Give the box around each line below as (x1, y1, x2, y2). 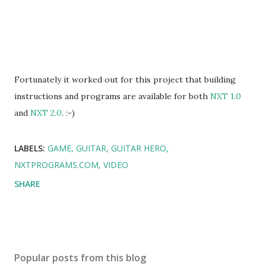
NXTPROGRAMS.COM (14, 159, 99, 170)
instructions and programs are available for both (14, 91, 210, 102)
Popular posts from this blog (14, 251, 146, 264)
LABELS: (14, 142, 45, 154)
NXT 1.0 (210, 91, 241, 102)
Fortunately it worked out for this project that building (14, 74, 236, 85)
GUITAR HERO (111, 142, 166, 154)
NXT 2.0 (30, 107, 62, 118)
